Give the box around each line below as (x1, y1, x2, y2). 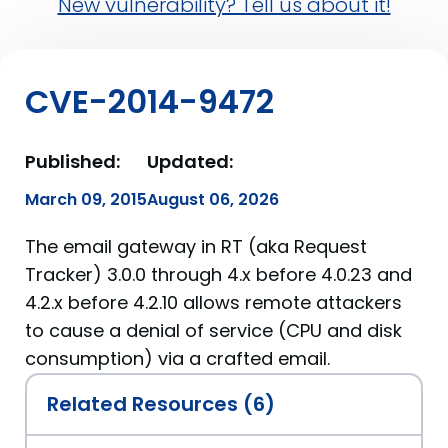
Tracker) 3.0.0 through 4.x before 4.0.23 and (25, 262, 412, 287)
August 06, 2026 (147, 188, 279, 211)
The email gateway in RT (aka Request (25, 234, 367, 259)
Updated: (147, 149, 233, 174)
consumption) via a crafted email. (25, 346, 330, 371)
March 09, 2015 (25, 188, 147, 211)
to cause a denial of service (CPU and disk (25, 318, 402, 343)
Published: (25, 149, 120, 174)
